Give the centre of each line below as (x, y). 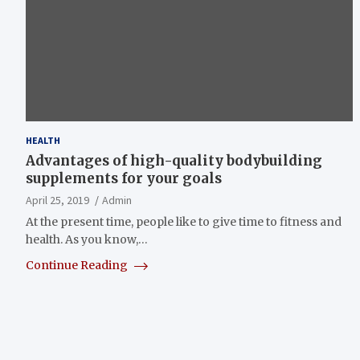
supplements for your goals (124, 178)
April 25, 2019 (57, 200)
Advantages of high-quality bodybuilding (174, 160)
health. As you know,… (87, 239)
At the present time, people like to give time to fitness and (184, 221)
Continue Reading (78, 265)
